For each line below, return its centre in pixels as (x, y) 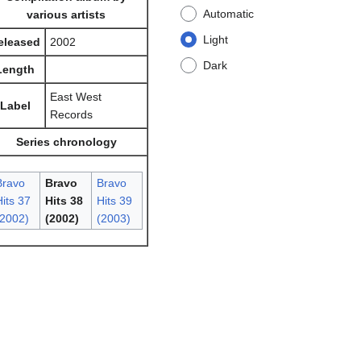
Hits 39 (114, 201)
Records (71, 115)
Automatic (228, 14)
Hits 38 (64, 201)
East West (76, 97)
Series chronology (66, 142)
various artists (66, 15)
